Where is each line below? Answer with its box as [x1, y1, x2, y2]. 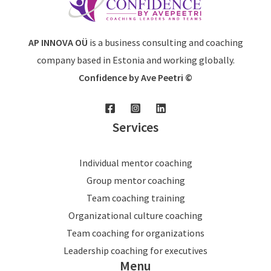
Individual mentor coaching [79, 157, 192, 169]
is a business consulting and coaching [87, 36, 243, 49]
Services [113, 119, 158, 136]
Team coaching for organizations [67, 227, 204, 240]
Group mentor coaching [86, 174, 185, 187]
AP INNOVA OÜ [28, 36, 88, 49]
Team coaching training [86, 192, 185, 204]
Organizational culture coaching [68, 209, 203, 222]
